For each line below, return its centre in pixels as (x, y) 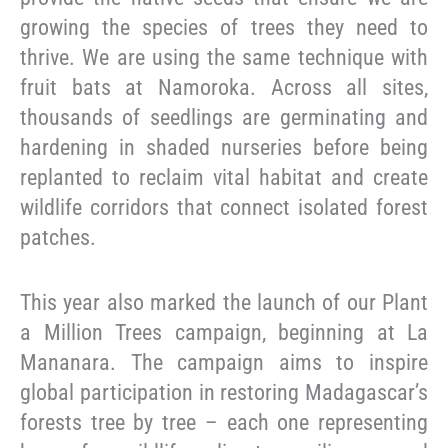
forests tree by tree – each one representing (224, 423)
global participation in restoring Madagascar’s (224, 393)
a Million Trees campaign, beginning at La (224, 333)
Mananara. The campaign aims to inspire (224, 363)
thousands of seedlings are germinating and (224, 117)
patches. (58, 237)
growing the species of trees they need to (224, 27)
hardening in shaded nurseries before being (224, 147)
